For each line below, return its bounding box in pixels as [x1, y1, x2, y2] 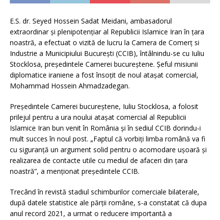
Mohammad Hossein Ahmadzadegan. [10, 81, 130, 91]
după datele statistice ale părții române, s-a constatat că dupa [10, 198, 207, 208]
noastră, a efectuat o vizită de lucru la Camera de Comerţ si [10, 38, 199, 48]
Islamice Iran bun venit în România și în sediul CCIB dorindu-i [10, 123, 201, 133]
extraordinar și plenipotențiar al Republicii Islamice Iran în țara [10, 27, 204, 37]
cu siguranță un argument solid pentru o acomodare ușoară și [10, 145, 207, 155]
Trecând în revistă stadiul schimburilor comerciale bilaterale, [10, 187, 199, 197]
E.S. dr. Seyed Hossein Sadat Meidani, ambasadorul [10, 16, 172, 26]
